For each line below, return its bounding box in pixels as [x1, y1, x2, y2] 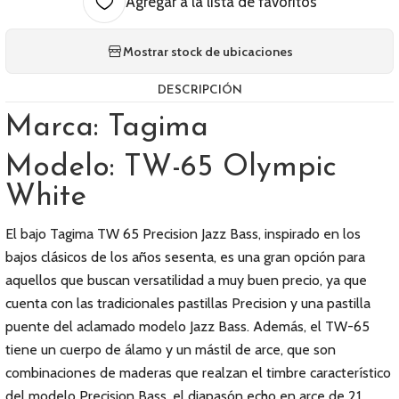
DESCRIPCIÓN [157, 85, 242, 96]
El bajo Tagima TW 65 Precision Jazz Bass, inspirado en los [5, 225, 361, 242]
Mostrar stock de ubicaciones [122, 43, 293, 60]
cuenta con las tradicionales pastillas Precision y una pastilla [5, 295, 370, 312]
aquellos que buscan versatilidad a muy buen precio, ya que [5, 272, 367, 289]
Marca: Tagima [5, 113, 208, 142]
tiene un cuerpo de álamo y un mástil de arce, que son [5, 341, 336, 358]
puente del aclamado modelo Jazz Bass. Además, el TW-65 [5, 318, 370, 335]
